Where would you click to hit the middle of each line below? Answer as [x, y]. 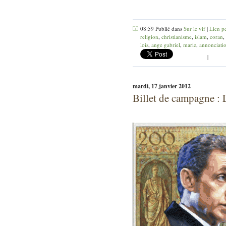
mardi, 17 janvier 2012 [162, 86]
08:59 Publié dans [162, 28]
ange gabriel [166, 44]
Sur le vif [194, 28]
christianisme [177, 36]
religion [149, 36]
